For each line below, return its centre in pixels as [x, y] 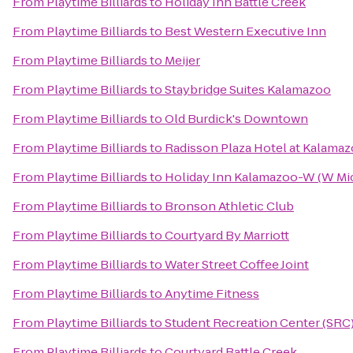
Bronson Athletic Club [229, 206]
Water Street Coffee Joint [237, 264]
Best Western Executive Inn [245, 31]
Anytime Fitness [212, 294]
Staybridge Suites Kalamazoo [248, 89]
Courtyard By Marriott [227, 235]
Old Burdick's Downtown [236, 119]
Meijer [182, 60]
